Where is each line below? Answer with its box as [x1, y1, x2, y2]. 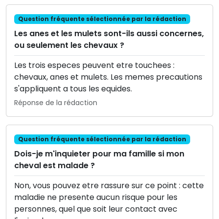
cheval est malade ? [14, 160, 95, 172]
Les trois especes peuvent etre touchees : [14, 60, 175, 71]
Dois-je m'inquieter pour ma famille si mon [14, 148, 184, 160]
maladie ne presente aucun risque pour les [14, 192, 177, 203]
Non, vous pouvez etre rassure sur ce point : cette [14, 180, 204, 192]
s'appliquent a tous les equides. [14, 83, 132, 95]
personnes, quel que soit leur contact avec [14, 203, 177, 215]
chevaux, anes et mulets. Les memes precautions [14, 71, 202, 83]
